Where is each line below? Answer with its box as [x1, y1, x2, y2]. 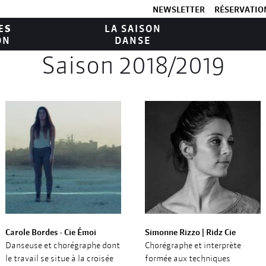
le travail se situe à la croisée [5, 253, 113, 264]
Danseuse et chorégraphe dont [5, 240, 120, 251]
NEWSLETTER [153, 4, 205, 15]
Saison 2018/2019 [42, 51, 224, 80]
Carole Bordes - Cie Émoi [5, 227, 96, 237]
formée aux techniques [145, 253, 230, 264]
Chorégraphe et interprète [145, 240, 241, 251]
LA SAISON [104, 23, 161, 34]
